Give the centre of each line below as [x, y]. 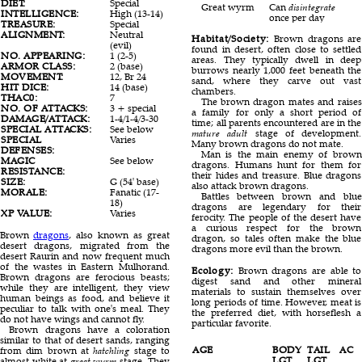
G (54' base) [135, 182]
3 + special [133, 108]
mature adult [220, 133]
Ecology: [213, 270]
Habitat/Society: [231, 39]
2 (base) [127, 66]
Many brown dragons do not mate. [268, 144]
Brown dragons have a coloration [90, 329]
